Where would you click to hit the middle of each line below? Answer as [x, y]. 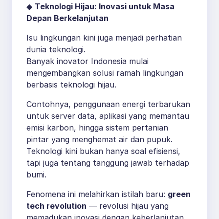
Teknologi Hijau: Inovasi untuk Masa [105, 7]
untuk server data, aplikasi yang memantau [108, 116]
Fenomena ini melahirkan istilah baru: [97, 194]
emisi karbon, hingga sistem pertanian [97, 128]
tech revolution [56, 206]
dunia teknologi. [56, 50]
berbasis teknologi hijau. [71, 85]
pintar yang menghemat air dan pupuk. [99, 140]
